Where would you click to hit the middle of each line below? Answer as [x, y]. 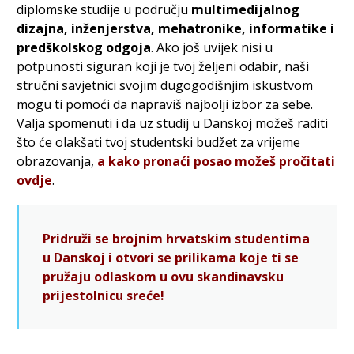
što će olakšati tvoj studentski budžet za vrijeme [158, 142]
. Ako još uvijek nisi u [211, 47]
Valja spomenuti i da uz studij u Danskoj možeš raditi [172, 123]
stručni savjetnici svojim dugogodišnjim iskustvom [164, 85]
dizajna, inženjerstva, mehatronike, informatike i [175, 28]
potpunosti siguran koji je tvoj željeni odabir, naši [162, 66]
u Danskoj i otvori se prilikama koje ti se [170, 257]
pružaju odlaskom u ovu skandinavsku [163, 276]
